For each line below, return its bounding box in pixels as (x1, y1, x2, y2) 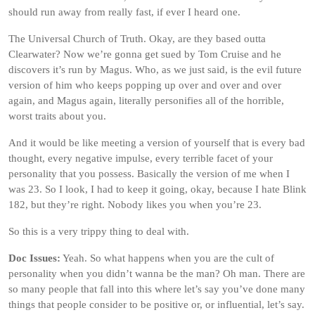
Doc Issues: (8, 252, 60, 264)
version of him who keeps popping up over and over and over (8, 79, 281, 91)
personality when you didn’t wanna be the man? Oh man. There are (8, 268, 305, 279)
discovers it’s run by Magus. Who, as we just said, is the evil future (8, 64, 302, 75)
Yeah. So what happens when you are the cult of (60, 252, 274, 264)
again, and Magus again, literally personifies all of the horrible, (8, 95, 284, 106)
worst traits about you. (8, 110, 106, 122)
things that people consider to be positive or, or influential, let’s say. (8, 299, 304, 310)
